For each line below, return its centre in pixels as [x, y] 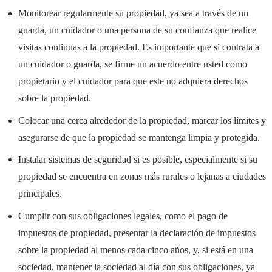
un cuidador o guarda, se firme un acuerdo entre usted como [132, 64]
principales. [40, 194]
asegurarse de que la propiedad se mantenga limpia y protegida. [139, 137]
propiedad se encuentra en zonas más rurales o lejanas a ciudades [142, 177]
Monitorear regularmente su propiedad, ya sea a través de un [133, 13]
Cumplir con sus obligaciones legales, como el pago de [123, 216]
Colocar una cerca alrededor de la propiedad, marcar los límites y [142, 120]
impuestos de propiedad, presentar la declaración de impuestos [137, 233]
